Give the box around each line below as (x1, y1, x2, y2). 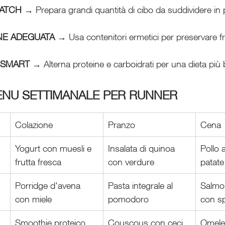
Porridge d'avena (15, 179, 83, 191)
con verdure (108, 156, 154, 167)
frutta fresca (15, 156, 61, 167)
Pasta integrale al (108, 179, 175, 191)
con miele (15, 193, 52, 204)
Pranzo (108, 119, 135, 130)
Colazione (15, 119, 53, 130)
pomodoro (108, 193, 149, 204)
